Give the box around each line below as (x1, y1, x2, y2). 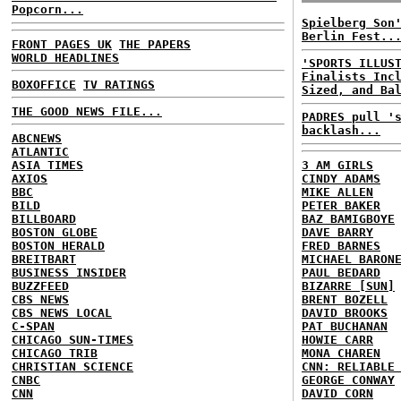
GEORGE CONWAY (302, 372, 395, 387)
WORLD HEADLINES (12, 50, 119, 64)
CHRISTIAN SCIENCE (12, 359, 133, 373)
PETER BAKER (302, 198, 380, 212)
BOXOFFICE (12, 77, 76, 91)
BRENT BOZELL (302, 292, 388, 306)
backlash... (302, 124, 380, 137)
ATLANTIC (12, 144, 69, 158)
